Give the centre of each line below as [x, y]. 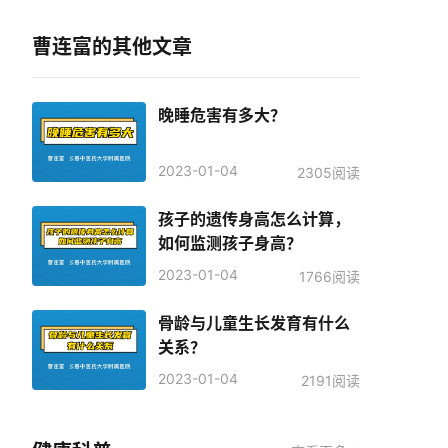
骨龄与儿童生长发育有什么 [254, 323]
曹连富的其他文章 [112, 47]
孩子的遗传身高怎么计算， [254, 219]
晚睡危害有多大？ [222, 115]
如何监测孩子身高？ [230, 243]
